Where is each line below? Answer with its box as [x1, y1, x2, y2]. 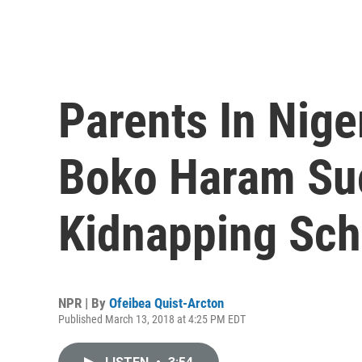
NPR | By [58, 295, 109, 311]
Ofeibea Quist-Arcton [109, 295, 224, 311]
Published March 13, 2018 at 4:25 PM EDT [58, 313, 246, 326]
